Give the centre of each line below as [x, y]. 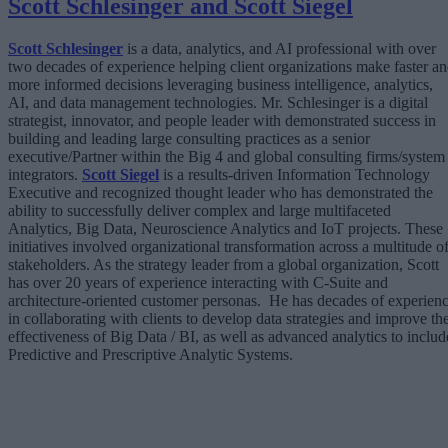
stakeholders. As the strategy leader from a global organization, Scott [223, 264]
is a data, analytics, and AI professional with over [281, 48]
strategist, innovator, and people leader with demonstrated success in [222, 120]
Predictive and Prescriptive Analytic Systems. [154, 354]
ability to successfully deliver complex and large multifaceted [199, 210]
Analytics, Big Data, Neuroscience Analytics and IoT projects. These [225, 228]
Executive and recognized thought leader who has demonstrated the [220, 192]
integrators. [45, 174]
